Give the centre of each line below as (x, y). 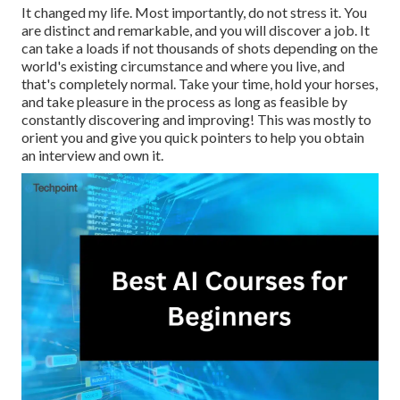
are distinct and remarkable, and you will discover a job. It (196, 30)
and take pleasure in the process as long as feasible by (184, 102)
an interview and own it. (92, 155)
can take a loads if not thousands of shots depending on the (200, 48)
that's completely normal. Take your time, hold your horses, (200, 84)
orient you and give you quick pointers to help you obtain (193, 137)
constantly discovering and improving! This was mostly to (196, 120)
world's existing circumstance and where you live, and (183, 66)
